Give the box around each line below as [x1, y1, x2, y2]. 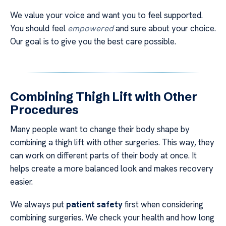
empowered [68, 23, 114, 34]
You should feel [10, 23, 68, 34]
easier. [10, 176, 33, 188]
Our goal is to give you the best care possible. [10, 36, 176, 47]
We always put [10, 198, 66, 210]
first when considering [123, 198, 203, 210]
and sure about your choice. [114, 23, 216, 34]
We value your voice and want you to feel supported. [10, 10, 203, 21]
